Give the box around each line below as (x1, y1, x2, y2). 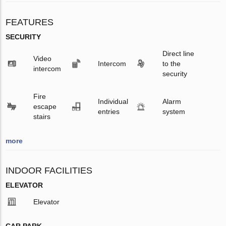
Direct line (162, 49, 194, 58)
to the (162, 60, 181, 68)
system (162, 107, 185, 116)
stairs (33, 112, 51, 121)
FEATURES (6, 17, 54, 28)
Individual (97, 97, 128, 106)
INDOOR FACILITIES (6, 165, 93, 176)
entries (97, 107, 120, 116)
